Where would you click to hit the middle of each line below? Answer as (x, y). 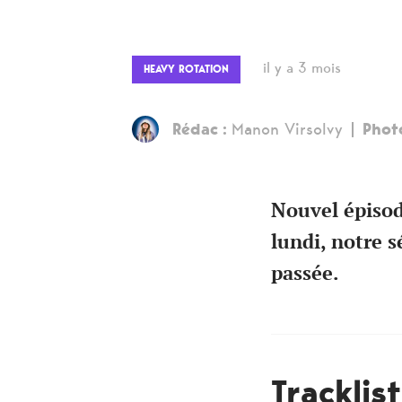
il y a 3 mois (302, 68)
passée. (305, 273)
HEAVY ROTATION (186, 70)
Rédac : (202, 130)
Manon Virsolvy (287, 130)
